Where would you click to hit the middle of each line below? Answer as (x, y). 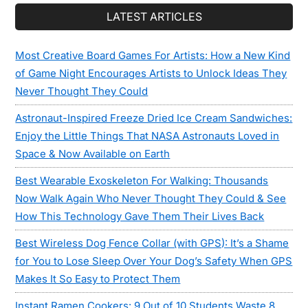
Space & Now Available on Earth (93, 154)
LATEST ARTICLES (154, 17)
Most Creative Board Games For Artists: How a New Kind (153, 56)
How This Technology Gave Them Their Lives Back (140, 217)
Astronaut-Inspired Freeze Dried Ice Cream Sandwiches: (154, 118)
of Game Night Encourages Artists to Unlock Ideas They (151, 74)
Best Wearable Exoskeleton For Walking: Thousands (142, 181)
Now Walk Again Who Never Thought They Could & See (151, 199)
